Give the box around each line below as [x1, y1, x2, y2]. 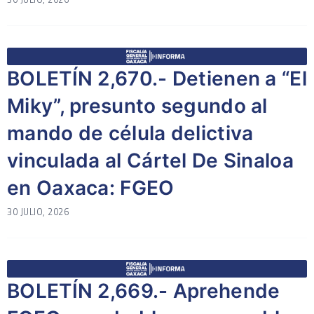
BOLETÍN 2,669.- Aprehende [7, 279, 280, 303]
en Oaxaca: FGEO [7, 176, 175, 200]
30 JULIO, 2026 [7, 205, 69, 219]
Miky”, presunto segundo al [7, 94, 268, 118]
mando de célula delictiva [7, 121, 254, 145]
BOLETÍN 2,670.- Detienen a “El [7, 67, 307, 90]
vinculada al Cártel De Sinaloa [7, 149, 294, 172]
